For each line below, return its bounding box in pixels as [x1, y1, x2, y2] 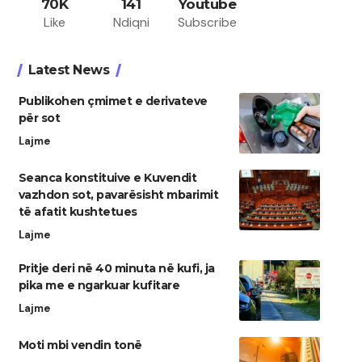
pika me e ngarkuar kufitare [18, 278, 180, 293]
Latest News [27, 62, 110, 78]
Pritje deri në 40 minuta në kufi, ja [18, 261, 215, 276]
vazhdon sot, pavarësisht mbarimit [18, 187, 219, 203]
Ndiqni [112, 14, 149, 32]
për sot [18, 111, 61, 126]
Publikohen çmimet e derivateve [18, 94, 208, 109]
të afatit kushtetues [18, 204, 137, 220]
